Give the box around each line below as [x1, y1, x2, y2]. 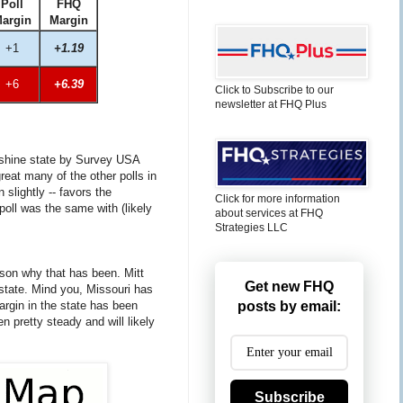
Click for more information [215, 193, 340, 205]
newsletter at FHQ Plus [215, 98, 327, 111]
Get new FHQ [245, 279, 334, 294]
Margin [49, 13, 88, 27]
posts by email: [237, 299, 341, 314]
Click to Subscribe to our [215, 84, 334, 96]
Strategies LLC [215, 221, 288, 234]
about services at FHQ [215, 207, 323, 219]
